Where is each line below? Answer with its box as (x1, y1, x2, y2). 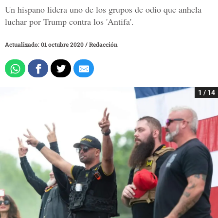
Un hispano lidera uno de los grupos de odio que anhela (5, 3, 201, 16)
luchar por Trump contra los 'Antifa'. (5, 16, 134, 28)
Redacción (89, 40, 118, 49)
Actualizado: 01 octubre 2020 (5, 40, 85, 49)
